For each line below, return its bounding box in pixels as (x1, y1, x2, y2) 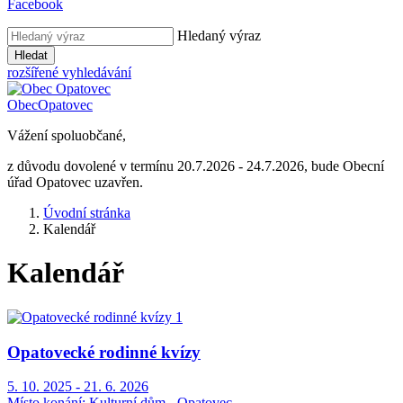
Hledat (14, 49, 48, 62)
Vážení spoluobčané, (7, 128, 130, 143)
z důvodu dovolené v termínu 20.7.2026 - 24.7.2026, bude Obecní (7, 158, 384, 174)
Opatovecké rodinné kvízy (7, 342, 201, 362)
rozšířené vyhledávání (7, 65, 131, 80)
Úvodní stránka (43, 205, 130, 220)
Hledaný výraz (177, 28, 261, 43)
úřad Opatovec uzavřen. (7, 175, 143, 190)
